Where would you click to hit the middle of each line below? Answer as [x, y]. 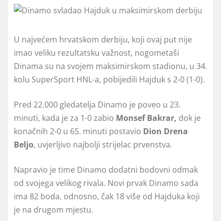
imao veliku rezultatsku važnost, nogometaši [96, 53]
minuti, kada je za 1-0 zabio [65, 118]
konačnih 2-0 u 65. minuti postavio [78, 131]
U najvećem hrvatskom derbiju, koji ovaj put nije [103, 39]
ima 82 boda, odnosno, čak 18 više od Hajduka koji [107, 196]
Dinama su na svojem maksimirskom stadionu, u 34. [110, 66]
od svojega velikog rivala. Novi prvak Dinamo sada [106, 183]
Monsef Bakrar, [146, 118]
